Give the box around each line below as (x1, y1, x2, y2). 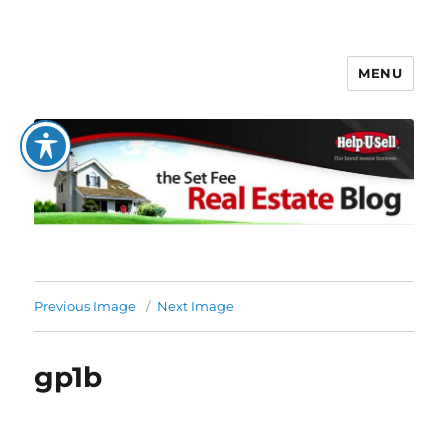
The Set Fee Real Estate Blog (34, 73, 385, 102)
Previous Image (34, 298, 137, 315)
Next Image (157, 298, 235, 315)
